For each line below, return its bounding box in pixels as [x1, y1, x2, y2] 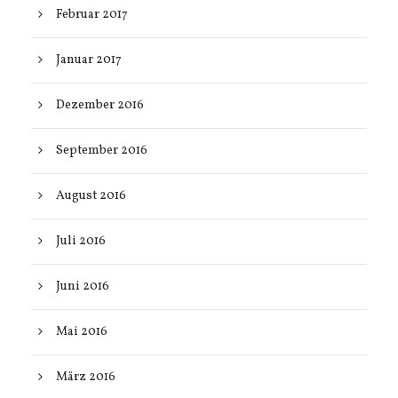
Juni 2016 [56, 278, 109, 295]
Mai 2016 [56, 323, 107, 340]
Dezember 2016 [56, 97, 144, 114]
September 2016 [56, 142, 147, 159]
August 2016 [56, 187, 126, 204]
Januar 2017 [56, 52, 122, 68]
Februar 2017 [56, 6, 128, 23]
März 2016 [56, 369, 115, 386]
